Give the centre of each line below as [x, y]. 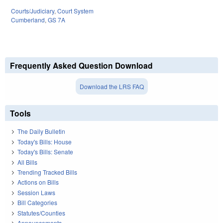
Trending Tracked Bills [47, 172]
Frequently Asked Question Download [81, 66]
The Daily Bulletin [41, 131]
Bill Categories [37, 203]
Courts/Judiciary [33, 11]
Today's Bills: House [45, 141]
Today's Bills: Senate [45, 152]
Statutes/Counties [41, 213]
